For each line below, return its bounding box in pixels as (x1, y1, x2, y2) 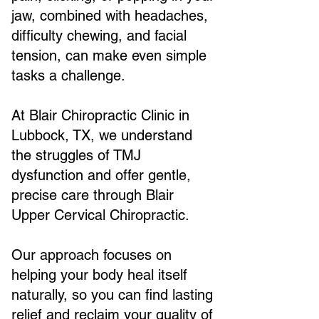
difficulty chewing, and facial (11, 27, 187, 44)
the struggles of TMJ (11, 147, 141, 164)
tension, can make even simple (11, 47, 206, 64)
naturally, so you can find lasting (11, 286, 213, 303)
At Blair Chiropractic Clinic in (11, 107, 189, 124)
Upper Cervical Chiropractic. (11, 206, 189, 224)
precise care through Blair (11, 187, 174, 204)
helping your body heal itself (11, 266, 187, 283)
